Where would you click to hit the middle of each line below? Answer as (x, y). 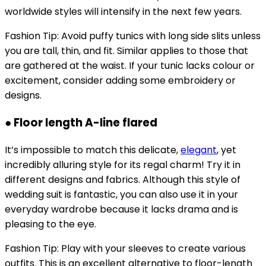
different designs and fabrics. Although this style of (123, 179)
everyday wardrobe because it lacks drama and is (121, 209)
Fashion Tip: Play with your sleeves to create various (125, 248)
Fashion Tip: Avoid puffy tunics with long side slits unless (133, 36)
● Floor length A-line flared (81, 123)
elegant (199, 150)
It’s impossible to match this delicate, (93, 150)
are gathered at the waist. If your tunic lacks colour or (130, 66)
